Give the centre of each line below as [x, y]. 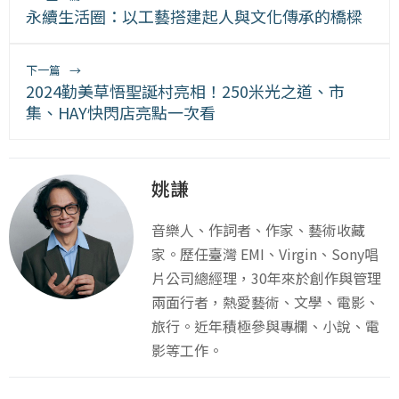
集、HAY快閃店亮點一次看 [121, 112]
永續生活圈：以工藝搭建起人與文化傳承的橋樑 [194, 16]
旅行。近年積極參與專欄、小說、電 [265, 326]
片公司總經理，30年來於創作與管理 [266, 277]
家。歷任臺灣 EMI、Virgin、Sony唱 [265, 253]
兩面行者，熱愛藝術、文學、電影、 [265, 301]
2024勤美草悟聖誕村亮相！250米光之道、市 [185, 90]
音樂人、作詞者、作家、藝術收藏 [258, 229]
